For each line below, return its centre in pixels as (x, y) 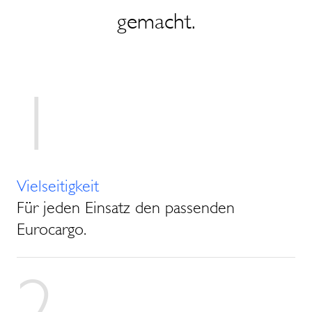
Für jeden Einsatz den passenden (126, 207)
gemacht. (156, 21)
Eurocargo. (52, 229)
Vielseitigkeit (58, 186)
